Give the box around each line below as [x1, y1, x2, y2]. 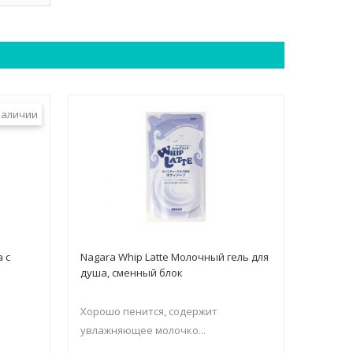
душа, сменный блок [80, 265, 183, 280]
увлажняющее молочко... [80, 322, 206, 337]
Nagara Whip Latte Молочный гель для [80, 249, 269, 264]
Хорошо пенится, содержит [80, 303, 217, 318]
